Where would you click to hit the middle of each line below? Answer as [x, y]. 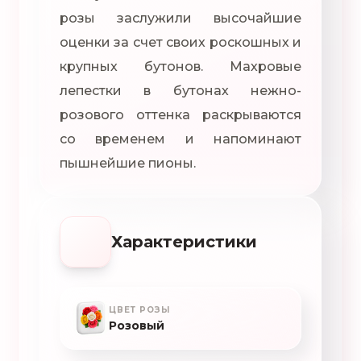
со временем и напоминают [180, 139]
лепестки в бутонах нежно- [180, 91]
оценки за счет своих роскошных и [180, 43]
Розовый [137, 325]
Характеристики [184, 242]
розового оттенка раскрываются [180, 115]
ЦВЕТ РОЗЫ [139, 309]
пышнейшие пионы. [128, 164]
